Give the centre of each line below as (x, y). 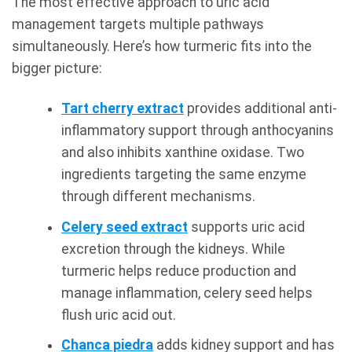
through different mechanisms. (158, 197)
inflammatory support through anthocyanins (197, 131)
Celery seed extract (124, 227)
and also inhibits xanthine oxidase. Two (182, 153)
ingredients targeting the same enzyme (183, 175)
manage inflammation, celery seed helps (187, 293)
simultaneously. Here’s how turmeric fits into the (162, 47)
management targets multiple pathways (138, 25)
